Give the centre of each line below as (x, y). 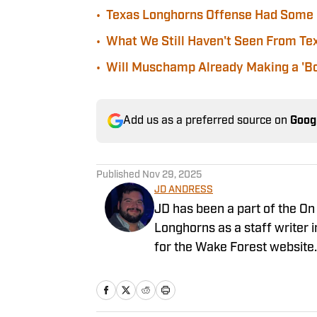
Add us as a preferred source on (207, 121)
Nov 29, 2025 (172, 175)
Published (119, 175)
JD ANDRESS (184, 190)
